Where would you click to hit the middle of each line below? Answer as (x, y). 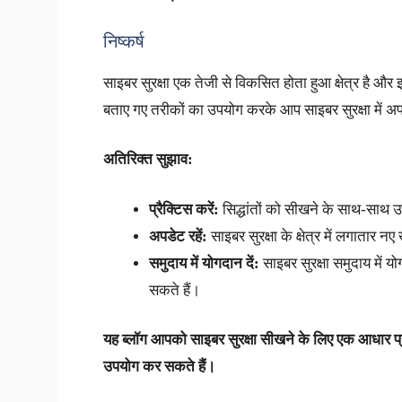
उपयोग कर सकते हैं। (159, 367)
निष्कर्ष (123, 41)
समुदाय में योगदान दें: (204, 263)
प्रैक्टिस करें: (184, 209)
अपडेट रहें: (178, 236)
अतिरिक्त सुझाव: (148, 160)
